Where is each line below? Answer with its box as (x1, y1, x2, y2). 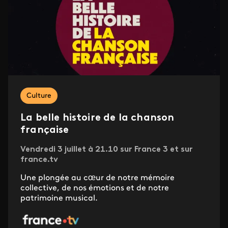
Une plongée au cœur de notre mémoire (20, 174, 175, 182)
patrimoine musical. (20, 194, 98, 203)
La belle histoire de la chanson (20, 112, 175, 123)
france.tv (20, 155, 58, 164)
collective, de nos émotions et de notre (20, 184, 169, 192)
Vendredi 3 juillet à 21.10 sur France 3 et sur (20, 145, 193, 154)
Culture (26, 92, 51, 100)
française (20, 125, 69, 135)
